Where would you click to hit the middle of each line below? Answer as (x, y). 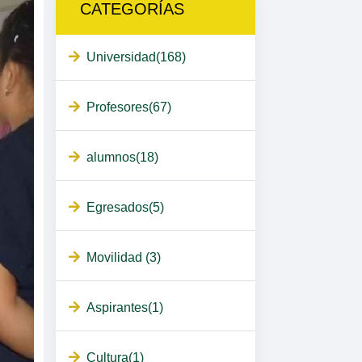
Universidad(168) (136, 57)
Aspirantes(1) (124, 308)
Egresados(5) (125, 208)
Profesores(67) (128, 107)
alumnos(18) (122, 158)
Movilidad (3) (123, 258)
